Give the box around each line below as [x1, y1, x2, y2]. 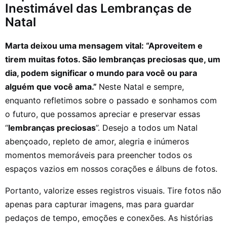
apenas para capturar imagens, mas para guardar [5, 199, 194, 209]
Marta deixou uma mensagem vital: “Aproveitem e [5, 40, 203, 51]
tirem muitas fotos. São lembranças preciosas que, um [5, 54, 220, 64]
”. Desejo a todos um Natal [96, 122, 198, 133]
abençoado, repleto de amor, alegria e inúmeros [5, 136, 189, 146]
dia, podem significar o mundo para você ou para [5, 67, 197, 78]
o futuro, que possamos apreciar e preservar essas [5, 108, 200, 119]
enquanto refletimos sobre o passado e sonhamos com [5, 95, 217, 105]
